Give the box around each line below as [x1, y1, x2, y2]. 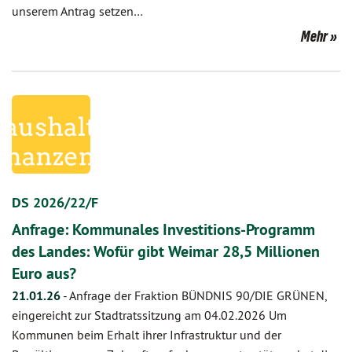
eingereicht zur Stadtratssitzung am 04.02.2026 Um [12, 307, 287, 323]
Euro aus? [12, 263, 76, 284]
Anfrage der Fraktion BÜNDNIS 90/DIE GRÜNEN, [69, 288, 326, 303]
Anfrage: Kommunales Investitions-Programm [12, 219, 315, 240]
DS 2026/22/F [12, 193, 98, 211]
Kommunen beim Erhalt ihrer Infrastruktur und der [12, 327, 281, 343]
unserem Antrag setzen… [12, 3, 143, 19]
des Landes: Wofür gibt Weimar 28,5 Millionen [12, 241, 320, 262]
